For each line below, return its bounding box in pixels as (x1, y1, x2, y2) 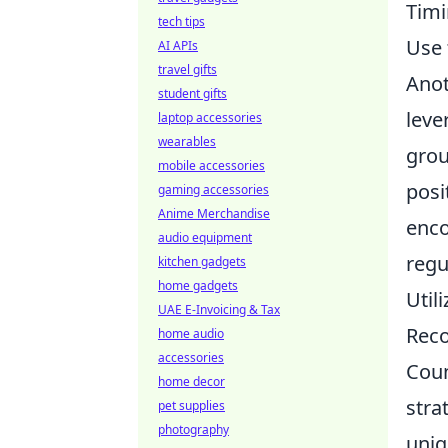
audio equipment (158, 229, 252, 246)
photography (158, 421, 229, 438)
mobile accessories (158, 157, 265, 174)
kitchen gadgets (158, 253, 246, 270)
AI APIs (158, 37, 198, 54)
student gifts (158, 85, 227, 102)
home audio (158, 325, 224, 342)
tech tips (158, 13, 205, 30)
